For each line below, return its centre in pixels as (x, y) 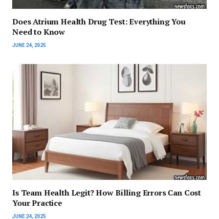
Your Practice (37, 203)
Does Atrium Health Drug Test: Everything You (99, 21)
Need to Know (39, 32)
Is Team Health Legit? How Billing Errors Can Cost (107, 192)
